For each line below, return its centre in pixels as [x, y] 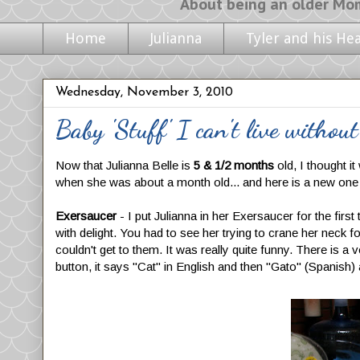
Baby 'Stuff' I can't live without [207, 129]
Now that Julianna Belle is [125, 165]
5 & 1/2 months [234, 165]
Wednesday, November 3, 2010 [144, 92]
